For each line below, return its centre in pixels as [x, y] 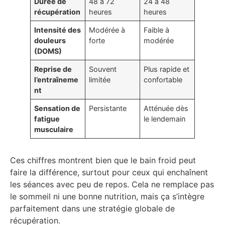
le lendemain [165, 119]
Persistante [108, 108]
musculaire [54, 130]
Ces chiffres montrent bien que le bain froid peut [103, 160]
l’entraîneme [57, 80]
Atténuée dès [166, 108]
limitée [100, 80]
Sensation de [58, 108]
